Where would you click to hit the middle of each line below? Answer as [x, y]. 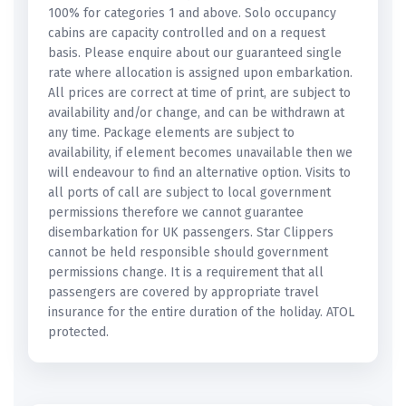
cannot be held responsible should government [188, 253]
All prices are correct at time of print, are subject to [199, 93]
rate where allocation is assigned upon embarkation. [200, 73]
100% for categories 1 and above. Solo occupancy [192, 14]
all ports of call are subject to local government [189, 193]
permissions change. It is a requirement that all [186, 273]
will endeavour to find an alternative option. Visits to [199, 173]
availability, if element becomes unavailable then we [200, 153]
